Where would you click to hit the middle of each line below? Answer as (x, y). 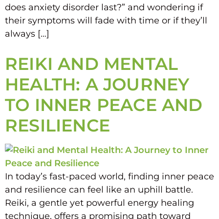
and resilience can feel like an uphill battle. (99, 189)
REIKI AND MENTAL (92, 64)
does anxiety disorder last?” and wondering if (104, 7)
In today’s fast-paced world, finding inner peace (109, 176)
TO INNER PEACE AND (104, 105)
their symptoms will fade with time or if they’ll (106, 20)
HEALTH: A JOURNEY (97, 84)
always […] (27, 33)
